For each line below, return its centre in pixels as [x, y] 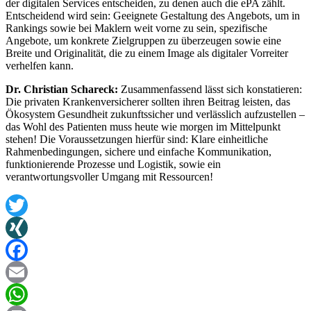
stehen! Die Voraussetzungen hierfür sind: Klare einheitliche [137, 140]
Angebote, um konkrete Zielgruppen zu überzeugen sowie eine [143, 41]
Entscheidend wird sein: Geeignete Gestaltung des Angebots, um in [153, 16]
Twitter [21, 228]
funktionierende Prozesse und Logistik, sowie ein [113, 165]
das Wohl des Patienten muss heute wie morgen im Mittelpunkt [143, 127]
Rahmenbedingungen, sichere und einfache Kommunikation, [138, 152]
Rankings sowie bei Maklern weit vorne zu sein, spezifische [136, 28]
